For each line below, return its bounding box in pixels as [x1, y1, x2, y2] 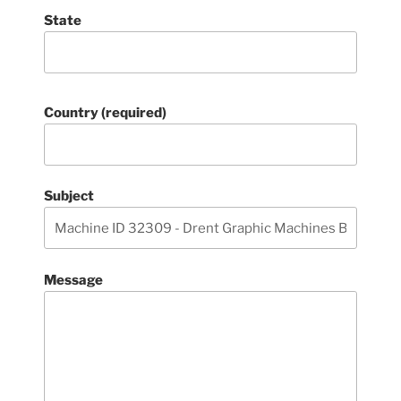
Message [44, 271, 104, 288]
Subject [44, 188, 95, 204]
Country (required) [44, 104, 167, 121]
